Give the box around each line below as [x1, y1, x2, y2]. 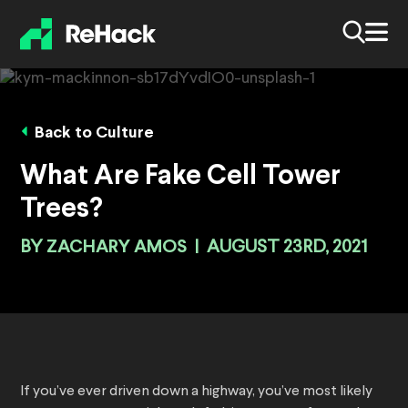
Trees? [20, 197, 103, 223]
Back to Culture [35, 126, 154, 142]
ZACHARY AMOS [46, 239, 187, 257]
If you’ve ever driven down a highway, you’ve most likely [20, 384, 372, 400]
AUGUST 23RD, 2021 [207, 239, 367, 258]
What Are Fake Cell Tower [20, 164, 341, 190]
